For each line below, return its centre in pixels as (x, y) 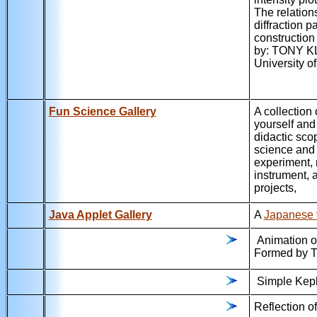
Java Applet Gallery (100, 214)
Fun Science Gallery (102, 111)
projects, (275, 188)
